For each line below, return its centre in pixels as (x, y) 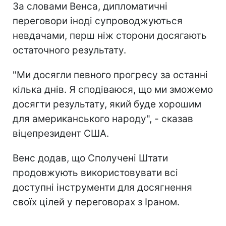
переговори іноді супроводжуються (98, 21)
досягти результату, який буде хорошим (107, 104)
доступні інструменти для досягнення (102, 187)
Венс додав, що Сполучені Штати (90, 158)
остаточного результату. (69, 50)
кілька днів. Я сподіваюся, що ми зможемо (113, 89)
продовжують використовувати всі (95, 173)
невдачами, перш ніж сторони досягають (110, 35)
